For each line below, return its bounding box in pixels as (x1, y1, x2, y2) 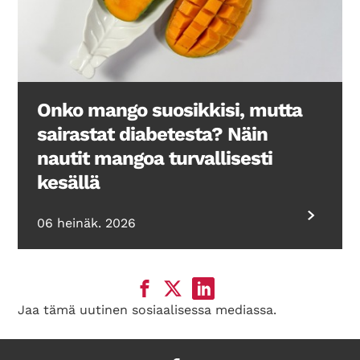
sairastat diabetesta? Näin (37, 122, 268, 145)
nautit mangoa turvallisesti (37, 146, 273, 170)
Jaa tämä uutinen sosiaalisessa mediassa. (18, 301, 277, 317)
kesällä (37, 170, 100, 194)
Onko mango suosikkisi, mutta (37, 98, 303, 121)
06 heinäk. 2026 (37, 215, 137, 231)
